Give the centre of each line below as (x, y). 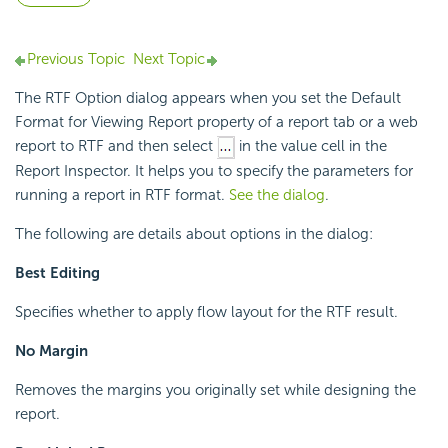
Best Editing (57, 273)
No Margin (51, 351)
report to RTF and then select (116, 146)
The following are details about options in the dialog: (194, 234)
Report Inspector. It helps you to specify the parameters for (214, 171)
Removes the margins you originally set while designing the (215, 390)
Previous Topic (76, 59)
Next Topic (169, 59)
